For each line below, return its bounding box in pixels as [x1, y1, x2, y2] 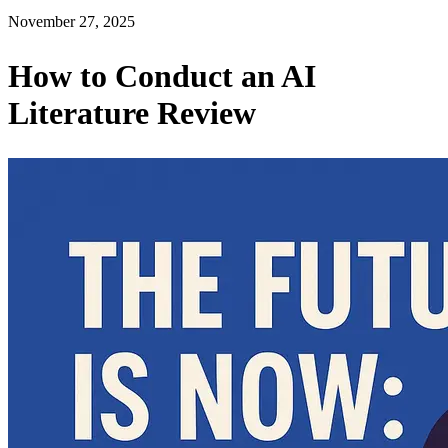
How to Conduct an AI [8, 57, 316, 94]
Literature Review [8, 94, 256, 131]
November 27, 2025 [8, 13, 135, 30]
